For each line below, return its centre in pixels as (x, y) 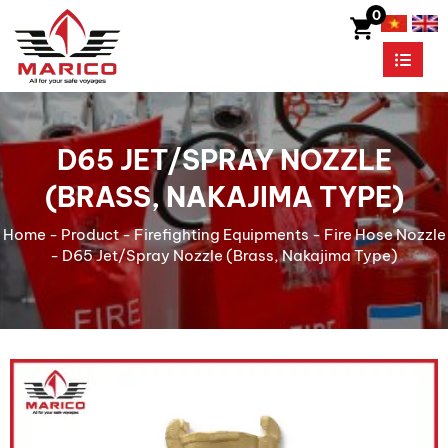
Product (89, 234)
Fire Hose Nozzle (384, 234)
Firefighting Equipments (221, 234)
